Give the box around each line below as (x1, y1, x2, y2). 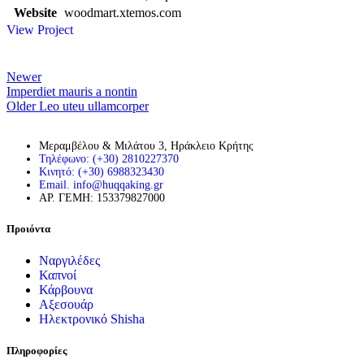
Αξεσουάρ (39, 297, 93, 311)
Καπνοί (39, 267, 76, 282)
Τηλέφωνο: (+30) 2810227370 (39, 152, 179, 165)
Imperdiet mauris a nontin (6, 84, 137, 98)
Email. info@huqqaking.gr (39, 178, 163, 191)
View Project (6, 22, 73, 37)
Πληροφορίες (6, 344, 67, 357)
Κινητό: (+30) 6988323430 (39, 165, 164, 178)
